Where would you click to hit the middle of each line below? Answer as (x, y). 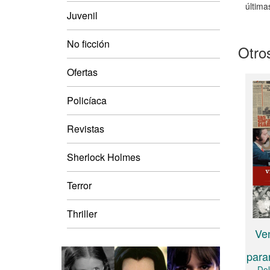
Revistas (86, 128)
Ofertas (82, 72)
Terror (79, 185)
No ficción (88, 43)
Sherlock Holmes (104, 157)
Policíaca (87, 100)
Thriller (82, 213)
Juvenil (82, 15)
